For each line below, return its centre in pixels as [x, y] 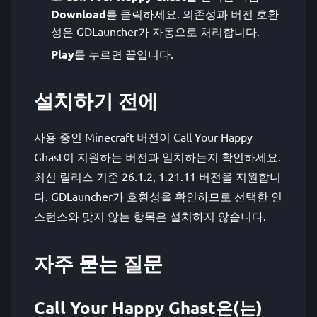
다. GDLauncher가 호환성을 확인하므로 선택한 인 [158, 196]
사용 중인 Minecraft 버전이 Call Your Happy [143, 137]
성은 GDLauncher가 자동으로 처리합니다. [155, 31]
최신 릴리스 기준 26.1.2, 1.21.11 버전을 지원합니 [157, 176]
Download [79, 14]
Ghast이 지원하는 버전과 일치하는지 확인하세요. [157, 156]
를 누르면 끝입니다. [124, 54]
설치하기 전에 [96, 100]
